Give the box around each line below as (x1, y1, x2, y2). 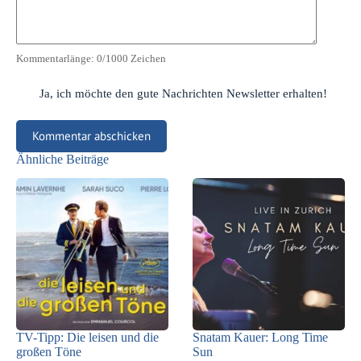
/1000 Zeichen (102, 52, 166, 64)
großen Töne (16, 345, 81, 359)
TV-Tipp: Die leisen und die (16, 330, 159, 345)
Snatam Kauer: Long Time (193, 330, 328, 345)
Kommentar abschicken (32, 128, 151, 144)
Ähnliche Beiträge (16, 151, 109, 166)
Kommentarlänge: (16, 52, 97, 64)
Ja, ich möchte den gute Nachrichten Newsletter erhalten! (36, 86, 328, 100)
